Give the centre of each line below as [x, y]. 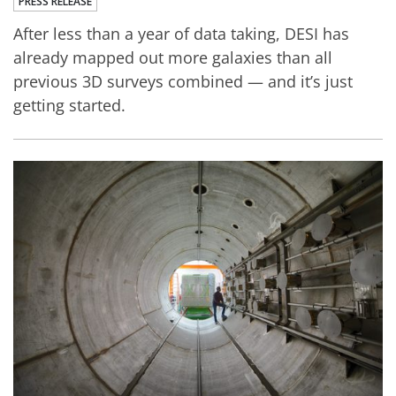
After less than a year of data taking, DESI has [181, 33]
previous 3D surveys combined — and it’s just [183, 81]
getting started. [69, 105]
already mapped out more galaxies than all [173, 57]
